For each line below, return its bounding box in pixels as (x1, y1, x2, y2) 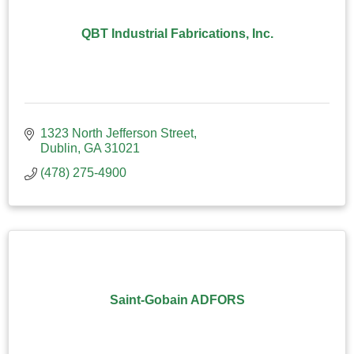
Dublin (40, 141, 77, 155)
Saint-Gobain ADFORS (109, 292, 245, 307)
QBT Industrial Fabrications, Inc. (81, 26, 273, 40)
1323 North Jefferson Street (40, 126, 194, 140)
